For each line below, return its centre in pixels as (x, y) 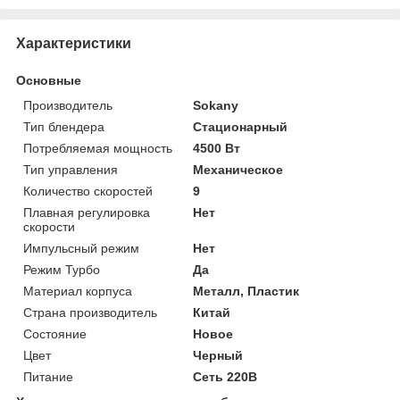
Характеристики (74, 43)
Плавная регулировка (87, 212)
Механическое (238, 169)
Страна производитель (90, 312)
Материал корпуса (78, 291)
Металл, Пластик (246, 291)
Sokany (216, 105)
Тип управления (71, 169)
